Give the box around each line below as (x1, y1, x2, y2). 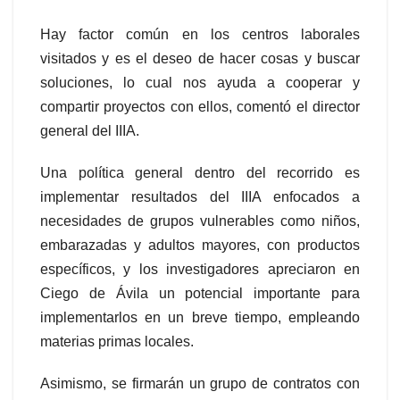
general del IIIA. (40, 122, 139, 138)
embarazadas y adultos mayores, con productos (40, 237, 360, 253)
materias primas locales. (40, 333, 194, 349)
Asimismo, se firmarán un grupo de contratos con (40, 375, 360, 391)
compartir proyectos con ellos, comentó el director (40, 98, 360, 114)
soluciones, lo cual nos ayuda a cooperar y (40, 74, 360, 90)
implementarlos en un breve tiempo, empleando (40, 309, 360, 325)
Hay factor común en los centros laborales (40, 26, 360, 42)
